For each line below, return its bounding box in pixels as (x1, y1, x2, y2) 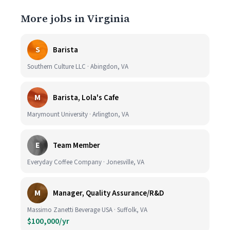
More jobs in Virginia (21, 11, 130, 26)
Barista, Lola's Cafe (53, 92, 119, 103)
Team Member (53, 140, 100, 151)
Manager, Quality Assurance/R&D (53, 187, 164, 199)
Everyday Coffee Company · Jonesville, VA (27, 158, 144, 167)
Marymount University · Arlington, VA (27, 110, 129, 119)
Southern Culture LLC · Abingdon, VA (27, 62, 128, 71)
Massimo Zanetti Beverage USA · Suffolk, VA (27, 205, 147, 215)
